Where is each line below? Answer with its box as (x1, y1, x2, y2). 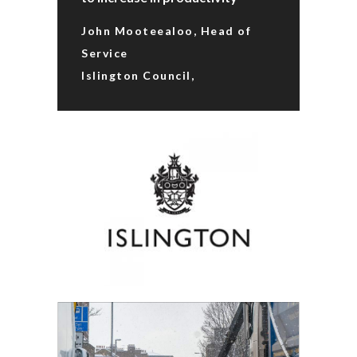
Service (81, 46, 128, 60)
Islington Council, (81, 69, 194, 82)
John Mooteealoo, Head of (81, 24, 251, 37)
